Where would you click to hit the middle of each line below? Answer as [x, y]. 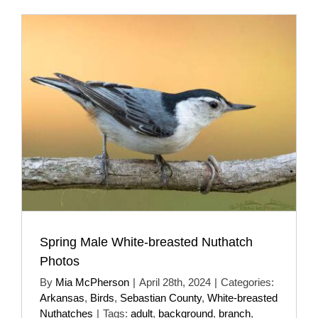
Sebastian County [161, 297]
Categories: [247, 282]
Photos [60, 261]
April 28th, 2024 [175, 282]
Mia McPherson [92, 282]
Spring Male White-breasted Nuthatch [146, 242]
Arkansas [62, 297]
